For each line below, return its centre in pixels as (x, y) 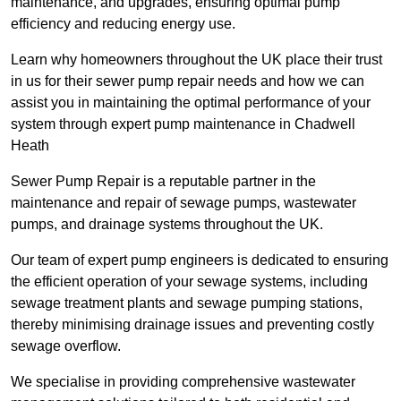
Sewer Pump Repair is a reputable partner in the (163, 182)
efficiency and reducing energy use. (123, 24)
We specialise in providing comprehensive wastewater (183, 382)
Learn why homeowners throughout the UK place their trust (196, 60)
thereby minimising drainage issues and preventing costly (192, 325)
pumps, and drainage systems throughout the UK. (167, 225)
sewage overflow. (66, 346)
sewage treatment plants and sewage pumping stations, (187, 303)
